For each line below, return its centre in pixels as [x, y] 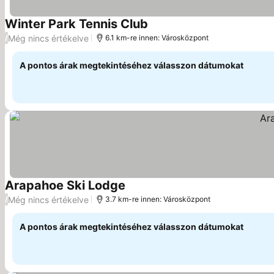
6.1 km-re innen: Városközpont [157, 38]
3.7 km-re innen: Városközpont [158, 199]
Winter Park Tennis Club [76, 24]
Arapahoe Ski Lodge [65, 185]
